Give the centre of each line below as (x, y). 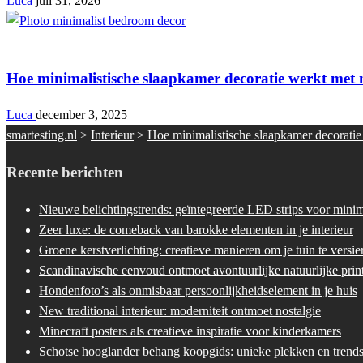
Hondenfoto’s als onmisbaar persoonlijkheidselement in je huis (198, 290)
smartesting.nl (42, 135)
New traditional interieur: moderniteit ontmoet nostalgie (180, 310)
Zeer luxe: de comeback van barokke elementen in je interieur (196, 229)
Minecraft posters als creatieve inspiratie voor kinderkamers (190, 331)
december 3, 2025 (81, 115)
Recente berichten (65, 173)
